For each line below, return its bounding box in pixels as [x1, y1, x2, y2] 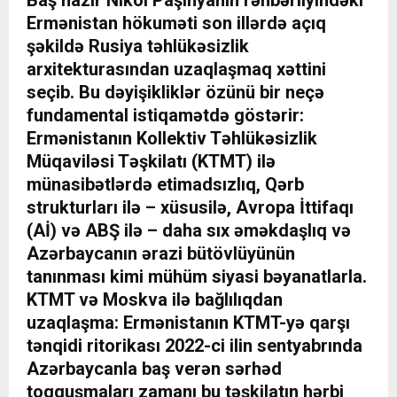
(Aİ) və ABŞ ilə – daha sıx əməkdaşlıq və [27, 220, 351, 242]
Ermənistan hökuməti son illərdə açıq [27, 12, 326, 35]
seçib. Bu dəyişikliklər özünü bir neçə [27, 82, 324, 104]
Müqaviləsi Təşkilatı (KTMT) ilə [27, 151, 276, 173]
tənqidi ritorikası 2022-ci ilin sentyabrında [27, 335, 362, 357]
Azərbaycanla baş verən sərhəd [27, 358, 282, 380]
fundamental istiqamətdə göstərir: [27, 105, 304, 127]
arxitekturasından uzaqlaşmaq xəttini [27, 58, 326, 81]
